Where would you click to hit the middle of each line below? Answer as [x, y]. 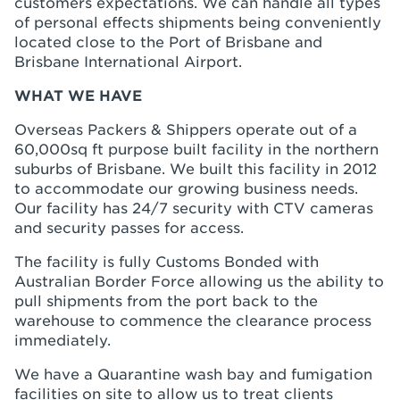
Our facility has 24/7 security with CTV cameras [194, 208]
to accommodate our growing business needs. [186, 189]
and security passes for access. [129, 228]
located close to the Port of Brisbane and [168, 42]
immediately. [62, 341]
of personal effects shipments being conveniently [198, 23]
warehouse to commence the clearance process [193, 321]
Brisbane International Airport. [128, 62]
